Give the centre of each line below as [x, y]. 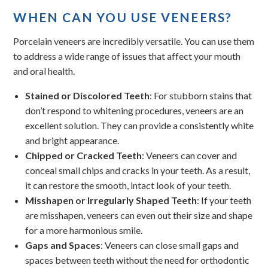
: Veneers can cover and [190, 155]
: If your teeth [224, 200]
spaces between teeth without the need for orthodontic [138, 260]
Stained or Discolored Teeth [88, 95]
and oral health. [45, 71]
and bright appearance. [73, 140]
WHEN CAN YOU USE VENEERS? [123, 17]
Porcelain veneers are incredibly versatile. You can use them [134, 41]
